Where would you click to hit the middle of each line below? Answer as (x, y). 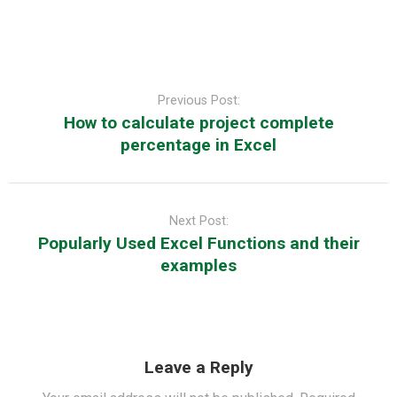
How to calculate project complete (198, 123)
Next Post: (198, 222)
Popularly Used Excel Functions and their (198, 244)
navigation (39, 96)
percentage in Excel (198, 145)
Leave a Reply (198, 368)
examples (198, 266)
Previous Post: (198, 101)
